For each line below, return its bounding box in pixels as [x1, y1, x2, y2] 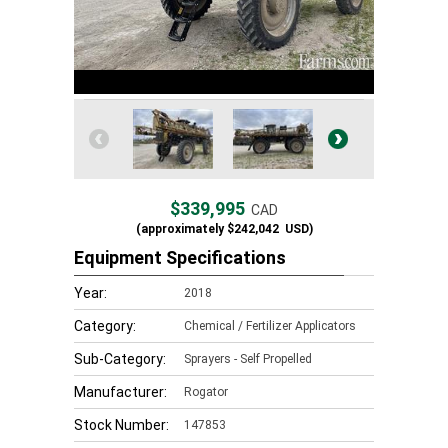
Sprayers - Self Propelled [184, 352, 312, 366]
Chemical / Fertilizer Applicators [184, 319, 356, 333]
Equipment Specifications [74, 247, 286, 268]
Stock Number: [74, 417, 169, 433]
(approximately [135, 222, 224, 236]
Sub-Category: [74, 351, 166, 367]
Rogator [184, 385, 228, 399]
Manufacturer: [74, 384, 167, 400]
